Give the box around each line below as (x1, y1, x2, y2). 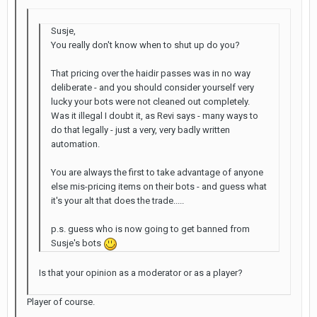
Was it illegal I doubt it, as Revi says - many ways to (51, 110, 258, 121)
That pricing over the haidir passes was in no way (51, 68, 250, 79)
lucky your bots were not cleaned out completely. (51, 96, 250, 107)
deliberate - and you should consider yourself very (51, 82, 254, 93)
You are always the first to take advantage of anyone (51, 167, 263, 178)
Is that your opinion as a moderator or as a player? (39, 267, 243, 278)
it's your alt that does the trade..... (51, 195, 184, 206)
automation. (51, 139, 100, 149)
